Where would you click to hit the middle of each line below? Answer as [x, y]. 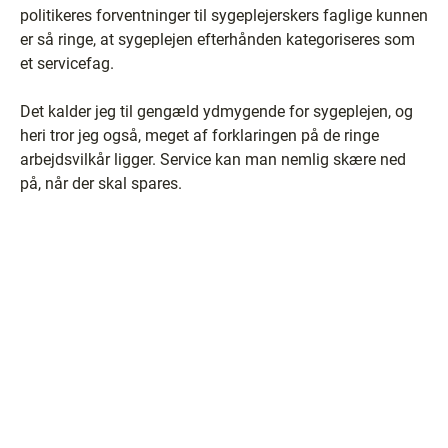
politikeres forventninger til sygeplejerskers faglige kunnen [224, 15]
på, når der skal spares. [101, 183]
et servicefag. [67, 63]
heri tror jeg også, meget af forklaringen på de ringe [199, 135]
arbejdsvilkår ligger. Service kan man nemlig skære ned [213, 159]
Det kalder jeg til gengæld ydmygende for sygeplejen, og [216, 111]
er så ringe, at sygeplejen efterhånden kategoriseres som [217, 39]
